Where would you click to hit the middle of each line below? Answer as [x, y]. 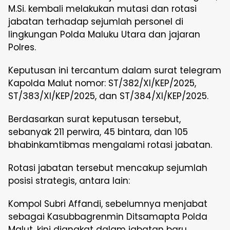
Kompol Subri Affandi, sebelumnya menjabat [108, 204]
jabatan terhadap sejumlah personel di [96, 22]
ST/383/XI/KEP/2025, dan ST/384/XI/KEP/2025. [108, 96]
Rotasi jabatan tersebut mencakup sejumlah [108, 168]
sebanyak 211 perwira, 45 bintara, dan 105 [98, 132]
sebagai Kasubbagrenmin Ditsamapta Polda [108, 217]
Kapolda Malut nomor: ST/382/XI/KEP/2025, [102, 83]
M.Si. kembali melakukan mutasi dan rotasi [102, 9]
